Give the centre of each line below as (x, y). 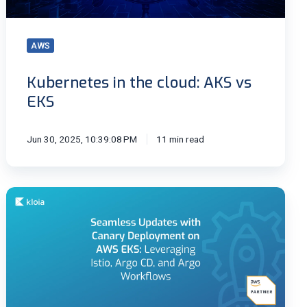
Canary (23, 244)
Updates (27, 211)
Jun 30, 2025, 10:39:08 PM (82, 139)
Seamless (31, 195)
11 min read (180, 139)
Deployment (36, 260)
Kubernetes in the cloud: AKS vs (139, 82)
